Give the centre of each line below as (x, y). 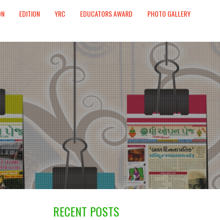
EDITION (29, 14)
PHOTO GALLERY (169, 14)
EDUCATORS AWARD (106, 14)
